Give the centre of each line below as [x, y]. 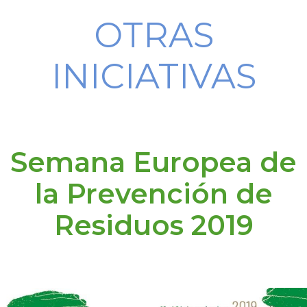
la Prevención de [153, 193]
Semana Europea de [153, 162]
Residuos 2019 [153, 225]
